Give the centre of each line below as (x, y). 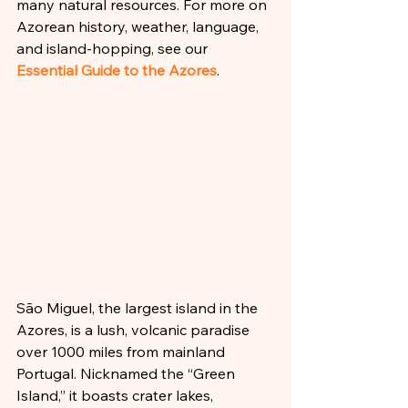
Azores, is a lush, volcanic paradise (135, 330)
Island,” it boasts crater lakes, (117, 395)
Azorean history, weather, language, (139, 26)
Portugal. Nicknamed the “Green (127, 373)
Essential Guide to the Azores (117, 70)
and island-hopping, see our (114, 48)
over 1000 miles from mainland (122, 352)
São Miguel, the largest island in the (139, 308)
